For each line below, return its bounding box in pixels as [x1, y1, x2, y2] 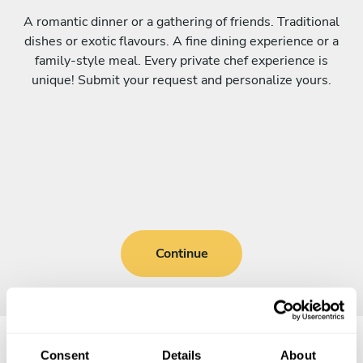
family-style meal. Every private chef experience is [35, 52, 328, 70]
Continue [155, 245, 208, 263]
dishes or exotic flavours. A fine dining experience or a [24, 32, 339, 51]
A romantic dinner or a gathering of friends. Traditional [23, 13, 340, 32]
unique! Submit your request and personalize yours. [32, 71, 331, 90]
